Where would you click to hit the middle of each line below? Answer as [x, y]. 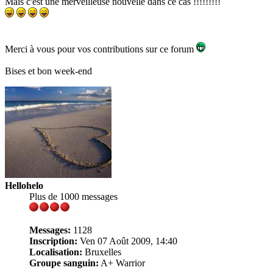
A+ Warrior [122, 263]
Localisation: [56, 252]
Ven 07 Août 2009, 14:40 [127, 241]
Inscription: [53, 241]
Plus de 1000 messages [73, 197]
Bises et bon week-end [48, 71]
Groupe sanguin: [64, 263]
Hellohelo [24, 186]
